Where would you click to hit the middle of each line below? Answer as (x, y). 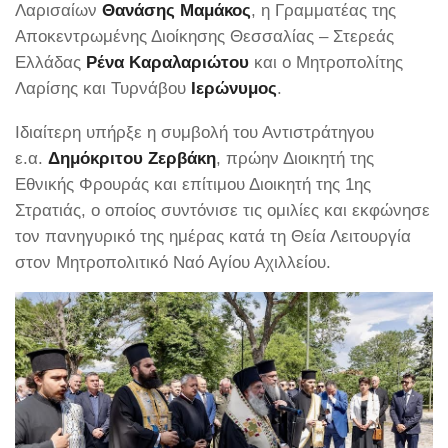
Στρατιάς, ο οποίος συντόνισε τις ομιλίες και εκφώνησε (222, 209)
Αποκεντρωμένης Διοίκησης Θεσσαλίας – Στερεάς (204, 36)
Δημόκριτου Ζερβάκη (132, 157)
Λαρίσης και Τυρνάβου (103, 88)
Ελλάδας (50, 62)
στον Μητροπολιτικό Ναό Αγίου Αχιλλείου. (173, 261)
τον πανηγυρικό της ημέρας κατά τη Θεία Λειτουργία (213, 235)
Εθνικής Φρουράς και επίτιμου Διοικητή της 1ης (193, 183)
